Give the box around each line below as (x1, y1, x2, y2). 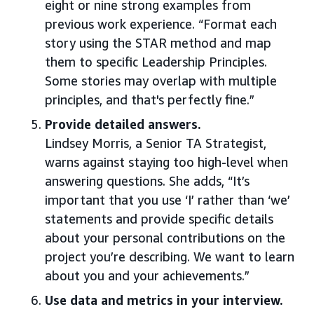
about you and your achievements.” (45, 268, 250, 284)
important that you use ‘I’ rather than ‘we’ (45, 192, 290, 208)
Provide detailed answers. (45, 116, 201, 132)
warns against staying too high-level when (45, 154, 288, 170)
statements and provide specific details (45, 211, 273, 227)
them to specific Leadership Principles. (45, 54, 267, 70)
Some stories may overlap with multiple (45, 73, 277, 89)
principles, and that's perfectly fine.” (45, 92, 254, 108)
